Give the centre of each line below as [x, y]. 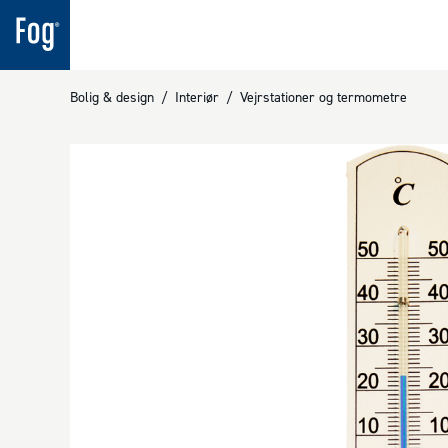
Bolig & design [112, 96]
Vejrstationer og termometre [323, 96]
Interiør [197, 96]
